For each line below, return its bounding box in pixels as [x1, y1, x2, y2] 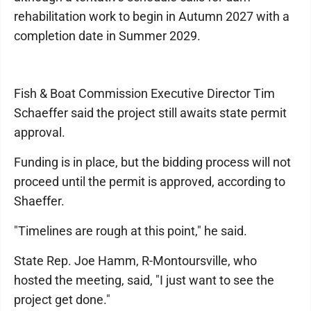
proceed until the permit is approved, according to [14, 174, 285, 190]
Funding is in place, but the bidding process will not [14, 155, 291, 170]
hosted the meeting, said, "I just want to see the [14, 273, 274, 288]
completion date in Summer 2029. [14, 28, 201, 44]
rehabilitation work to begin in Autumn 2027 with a [14, 9, 289, 24]
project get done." [14, 292, 110, 308]
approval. [14, 125, 65, 140]
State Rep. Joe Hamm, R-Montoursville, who [14, 253, 257, 269]
